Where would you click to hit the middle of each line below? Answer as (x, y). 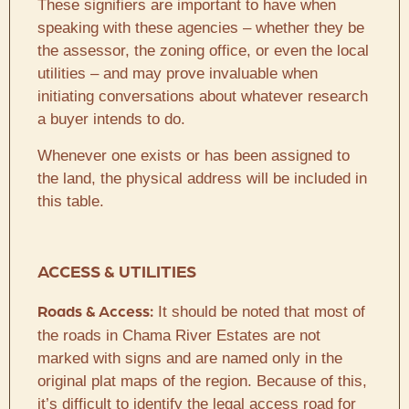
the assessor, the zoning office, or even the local (203, 51)
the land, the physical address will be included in (202, 178)
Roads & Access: (95, 312)
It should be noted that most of (259, 311)
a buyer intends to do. (111, 120)
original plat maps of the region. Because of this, (202, 381)
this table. (71, 201)
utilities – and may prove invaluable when (178, 74)
